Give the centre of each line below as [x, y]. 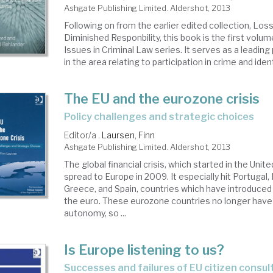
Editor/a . [83, 135]
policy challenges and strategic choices [162, 117]
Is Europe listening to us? [144, 250]
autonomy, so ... [95, 213]
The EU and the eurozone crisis [162, 99]
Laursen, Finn [129, 135]
